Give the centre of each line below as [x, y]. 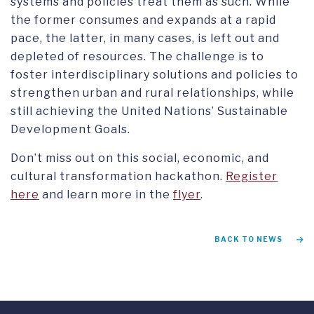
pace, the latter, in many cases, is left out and [145, 38]
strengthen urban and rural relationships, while [152, 93]
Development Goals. [70, 129]
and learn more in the [106, 194]
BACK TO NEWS [248, 239]
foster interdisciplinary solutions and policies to [155, 74]
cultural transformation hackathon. [118, 176]
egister [255, 176]
